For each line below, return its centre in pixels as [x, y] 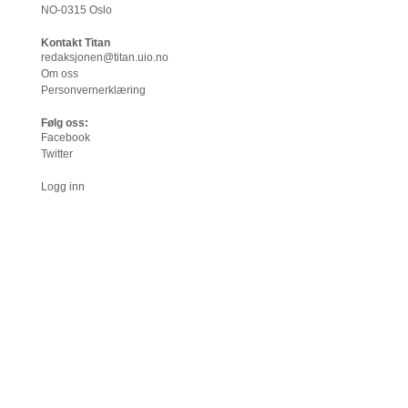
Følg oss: [65, 123]
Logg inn [63, 187]
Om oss [60, 74]
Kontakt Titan [76, 43]
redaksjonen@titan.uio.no [105, 57]
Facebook [66, 138]
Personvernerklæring [93, 90]
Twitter [57, 154]
